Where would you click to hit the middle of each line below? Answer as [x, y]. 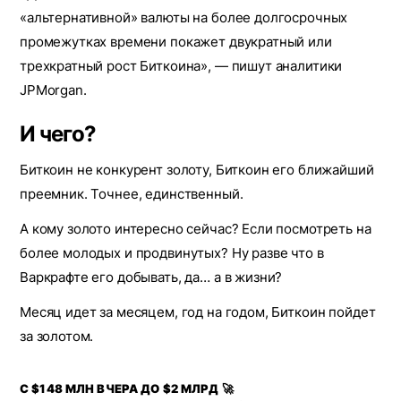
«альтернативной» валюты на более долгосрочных [184, 17]
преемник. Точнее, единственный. [132, 194]
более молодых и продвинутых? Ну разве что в [172, 253]
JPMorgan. [53, 90]
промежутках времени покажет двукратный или [176, 42]
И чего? [58, 134]
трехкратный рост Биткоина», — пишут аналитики [181, 66]
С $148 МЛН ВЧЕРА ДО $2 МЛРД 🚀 [127, 388]
